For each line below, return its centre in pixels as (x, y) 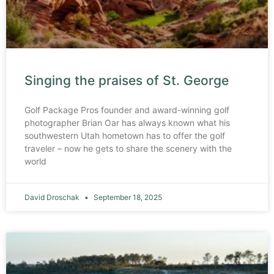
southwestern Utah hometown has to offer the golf (125, 135)
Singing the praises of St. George (127, 80)
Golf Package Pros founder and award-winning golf (127, 109)
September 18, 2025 (127, 197)
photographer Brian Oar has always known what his (127, 122)
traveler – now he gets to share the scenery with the (128, 148)
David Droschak (53, 197)
